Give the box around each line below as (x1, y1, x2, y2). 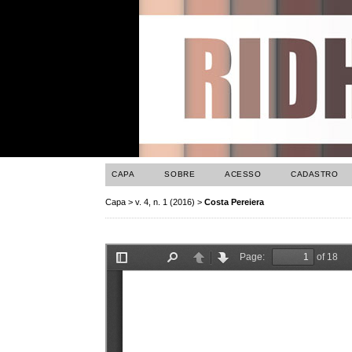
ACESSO (225, 170, 262, 178)
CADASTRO (291, 170, 339, 178)
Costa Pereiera (204, 197, 265, 207)
